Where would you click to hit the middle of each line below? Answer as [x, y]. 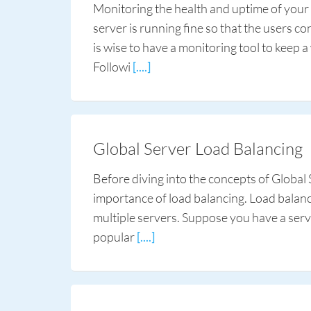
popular [115, 237]
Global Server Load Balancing [197, 148]
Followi [112, 67]
